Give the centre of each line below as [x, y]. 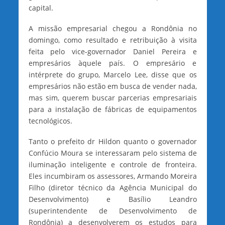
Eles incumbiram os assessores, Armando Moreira [113, 176]
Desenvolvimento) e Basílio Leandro [113, 199]
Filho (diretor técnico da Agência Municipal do [113, 188]
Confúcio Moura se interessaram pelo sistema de [113, 153]
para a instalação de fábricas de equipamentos [113, 109]
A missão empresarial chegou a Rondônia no [113, 29]
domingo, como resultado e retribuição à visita [113, 40]
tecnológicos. [50, 121]
